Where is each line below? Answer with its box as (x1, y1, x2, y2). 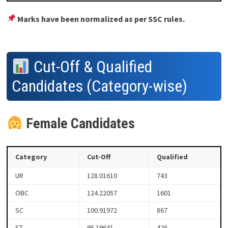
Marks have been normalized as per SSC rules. (16, 13, 185, 24)
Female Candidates (25, 115, 135, 132)
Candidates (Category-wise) (11, 76, 187, 96)
